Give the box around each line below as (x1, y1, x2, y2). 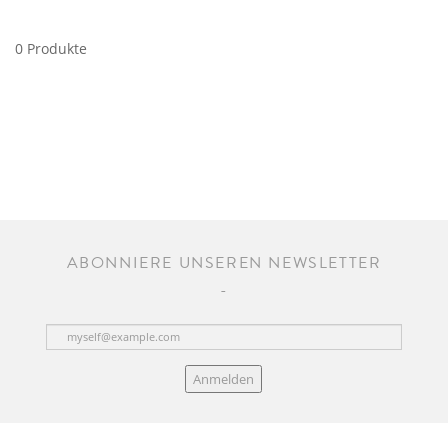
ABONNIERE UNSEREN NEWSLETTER (66, 251, 382, 275)
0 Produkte (15, 39, 87, 58)
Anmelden (193, 370, 255, 388)
